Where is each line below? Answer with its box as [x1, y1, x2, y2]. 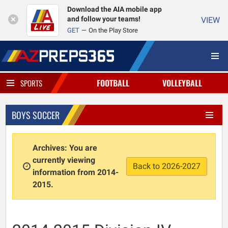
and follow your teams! [67, 15, 140, 23]
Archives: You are [32, 143, 97, 153]
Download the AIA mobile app [67, 5, 162, 14]
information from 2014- [32, 167, 119, 177]
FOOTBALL [96, 77, 129, 89]
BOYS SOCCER [12, 108, 60, 122]
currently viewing [32, 155, 95, 165]
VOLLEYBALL [162, 77, 203, 89]
